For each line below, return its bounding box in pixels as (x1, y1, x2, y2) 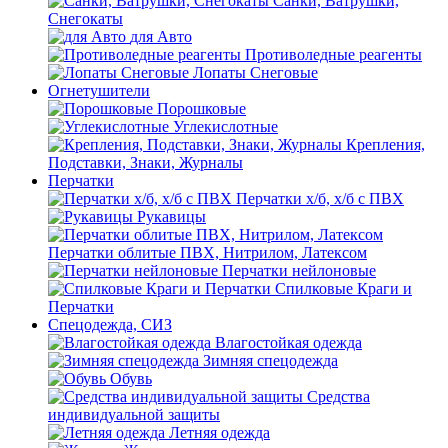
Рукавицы (137, 208, 206, 225)
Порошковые (157, 100, 246, 117)
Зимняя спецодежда (203, 352, 338, 369)
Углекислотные (173, 118, 278, 135)
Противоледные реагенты (245, 46, 422, 63)
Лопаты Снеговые (193, 64, 318, 81)
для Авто (130, 28, 192, 45)
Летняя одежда (169, 424, 270, 441)
